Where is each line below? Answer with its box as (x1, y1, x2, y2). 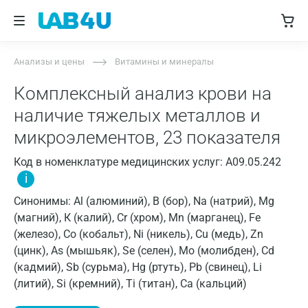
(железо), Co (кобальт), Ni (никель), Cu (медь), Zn (14, 228, 263, 241)
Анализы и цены (14, 56, 85, 67)
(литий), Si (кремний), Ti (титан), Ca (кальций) (14, 277, 247, 290)
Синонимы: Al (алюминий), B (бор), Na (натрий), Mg (14, 195, 274, 208)
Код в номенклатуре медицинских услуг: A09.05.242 (14, 155, 281, 168)
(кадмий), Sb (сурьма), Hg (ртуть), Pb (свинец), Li (14, 261, 262, 274)
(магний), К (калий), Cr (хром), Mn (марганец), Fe (14, 211, 261, 224)
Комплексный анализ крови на (14, 83, 272, 104)
